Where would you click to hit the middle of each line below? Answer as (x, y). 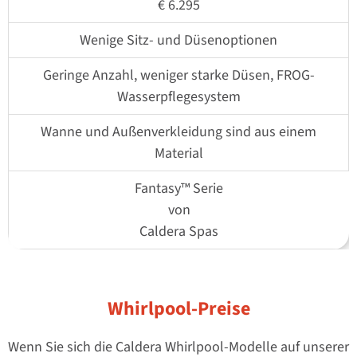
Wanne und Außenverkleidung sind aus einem (178, 132)
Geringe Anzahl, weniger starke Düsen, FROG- (178, 76)
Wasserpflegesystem (178, 97)
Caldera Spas (179, 232)
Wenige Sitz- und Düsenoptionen (178, 41)
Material (178, 154)
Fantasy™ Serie (179, 189)
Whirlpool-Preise (178, 309)
